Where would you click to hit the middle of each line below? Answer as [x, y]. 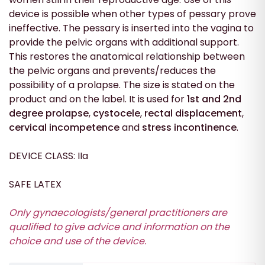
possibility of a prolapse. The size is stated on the [122, 85]
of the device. [114, 241]
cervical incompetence [64, 127]
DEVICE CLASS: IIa [49, 156]
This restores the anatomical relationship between [127, 56]
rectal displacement [193, 113]
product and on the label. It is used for [98, 99]
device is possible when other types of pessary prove [132, 14]
